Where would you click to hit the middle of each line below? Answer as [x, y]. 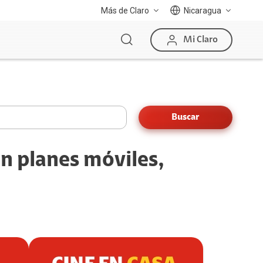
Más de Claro [125, 11]
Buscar [186, 117]
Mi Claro [200, 40]
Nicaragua [203, 11]
